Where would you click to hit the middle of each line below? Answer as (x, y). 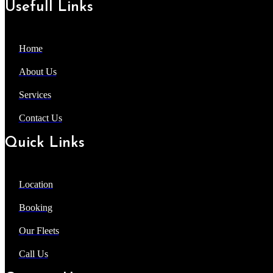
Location (36, 185)
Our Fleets (39, 231)
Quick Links (45, 144)
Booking (35, 208)
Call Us (33, 254)
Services (35, 95)
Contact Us (40, 118)
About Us (37, 72)
